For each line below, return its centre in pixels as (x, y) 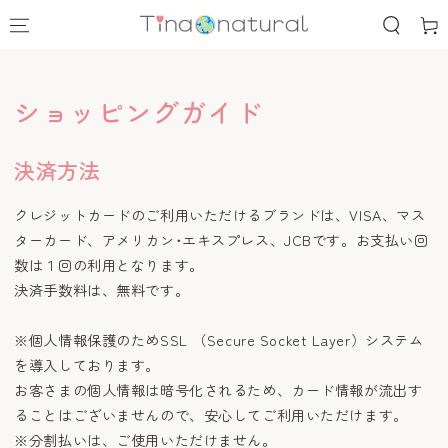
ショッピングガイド (138, 112)
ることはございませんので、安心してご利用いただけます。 (211, 414)
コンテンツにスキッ (79, 11)
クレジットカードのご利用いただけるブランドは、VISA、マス (220, 214)
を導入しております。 (87, 364)
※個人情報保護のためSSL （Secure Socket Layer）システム (219, 339)
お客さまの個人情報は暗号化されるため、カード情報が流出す (218, 389)
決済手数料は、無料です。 (102, 289)
